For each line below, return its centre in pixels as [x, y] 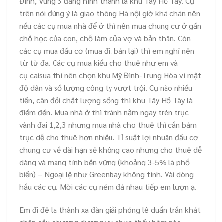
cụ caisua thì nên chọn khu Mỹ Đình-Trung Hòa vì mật [110, 75]
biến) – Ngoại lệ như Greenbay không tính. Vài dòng [107, 174]
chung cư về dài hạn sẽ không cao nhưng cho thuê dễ [111, 150]
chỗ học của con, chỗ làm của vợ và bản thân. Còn [105, 38]
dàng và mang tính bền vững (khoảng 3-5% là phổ [105, 162]
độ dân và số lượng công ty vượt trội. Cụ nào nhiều [106, 88]
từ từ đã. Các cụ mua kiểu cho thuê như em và [99, 63]
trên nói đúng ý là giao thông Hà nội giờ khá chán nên [110, 13]
